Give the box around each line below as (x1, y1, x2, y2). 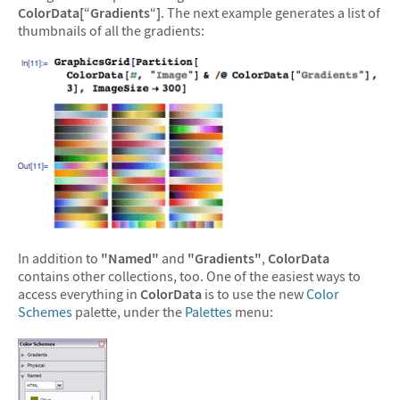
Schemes (18, 303, 72, 321)
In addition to (18, 249, 101, 268)
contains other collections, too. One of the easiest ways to (18, 267, 361, 286)
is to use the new (202, 285, 306, 304)
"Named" (101, 249, 159, 268)
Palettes (185, 303, 232, 321)
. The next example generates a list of (161, 3, 380, 21)
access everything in (18, 285, 140, 304)
